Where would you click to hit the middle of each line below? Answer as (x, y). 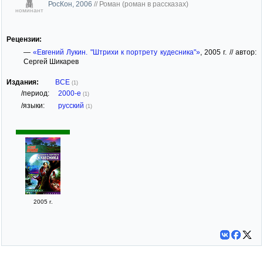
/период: (35, 93)
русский (72, 105)
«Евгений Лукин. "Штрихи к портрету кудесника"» (117, 52)
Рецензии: (24, 39)
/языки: (33, 105)
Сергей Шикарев (51, 61)
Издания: (23, 82)
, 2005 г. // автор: (228, 52)
